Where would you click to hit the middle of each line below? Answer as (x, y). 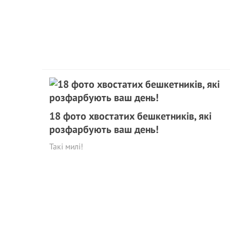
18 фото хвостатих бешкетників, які (130, 116)
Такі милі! (66, 146)
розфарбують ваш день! (104, 129)
